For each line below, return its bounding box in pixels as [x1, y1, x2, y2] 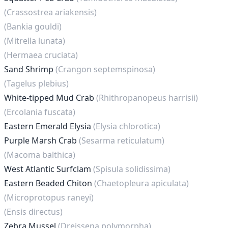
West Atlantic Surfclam [4, 163, 93, 175]
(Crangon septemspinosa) [55, 64, 155, 75]
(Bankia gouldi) [4, 21, 62, 32]
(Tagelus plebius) [4, 78, 69, 89]
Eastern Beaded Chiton [4, 178, 94, 189]
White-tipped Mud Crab [4, 92, 96, 103]
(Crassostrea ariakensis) [4, 7, 97, 18]
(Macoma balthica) [4, 149, 75, 160]
